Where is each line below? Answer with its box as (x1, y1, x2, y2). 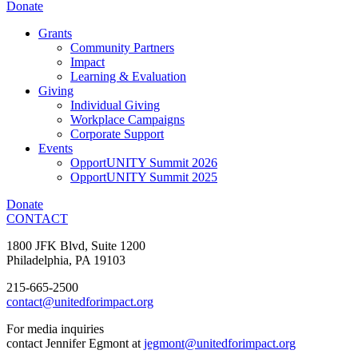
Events (38, 141, 73, 156)
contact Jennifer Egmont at (6, 336, 144, 351)
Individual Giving (70, 98, 160, 113)
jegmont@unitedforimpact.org (144, 336, 296, 351)
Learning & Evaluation (70, 70, 186, 84)
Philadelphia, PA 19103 (6, 253, 125, 268)
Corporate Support (70, 127, 164, 141)
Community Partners (70, 41, 174, 55)
